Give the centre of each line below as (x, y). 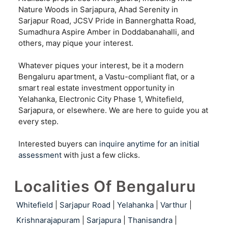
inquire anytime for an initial (149, 144)
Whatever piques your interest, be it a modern (101, 65)
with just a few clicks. (101, 155)
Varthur (174, 205)
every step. (38, 121)
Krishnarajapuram (48, 220)
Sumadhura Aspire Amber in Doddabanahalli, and (106, 32)
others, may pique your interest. (76, 43)
